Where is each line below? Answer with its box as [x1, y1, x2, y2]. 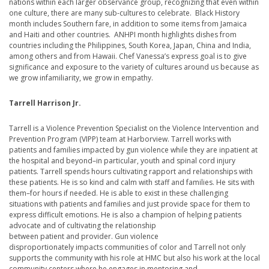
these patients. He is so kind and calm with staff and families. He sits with [9, 177, 255, 188]
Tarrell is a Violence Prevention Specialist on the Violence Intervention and [9, 123, 259, 134]
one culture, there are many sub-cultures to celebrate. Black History [9, 8, 240, 19]
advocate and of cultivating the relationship [9, 220, 156, 231]
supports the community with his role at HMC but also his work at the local [9, 253, 260, 264]
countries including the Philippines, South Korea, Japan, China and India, [9, 40, 251, 51]
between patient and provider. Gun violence [9, 231, 159, 242]
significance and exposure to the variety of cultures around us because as [9, 62, 259, 73]
